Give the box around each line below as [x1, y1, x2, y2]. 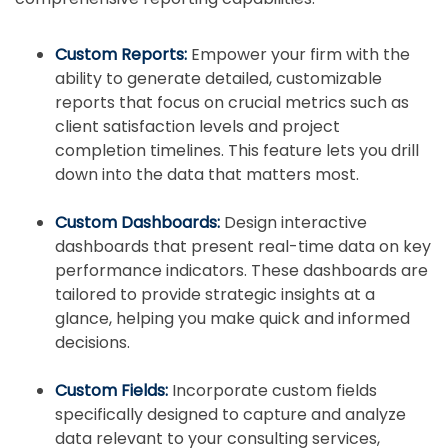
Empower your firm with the [187, 42, 410, 66]
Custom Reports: [55, 42, 187, 66]
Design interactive [224, 210, 367, 234]
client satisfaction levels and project [55, 114, 340, 138]
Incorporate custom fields [172, 378, 377, 402]
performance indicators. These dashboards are [55, 258, 428, 282]
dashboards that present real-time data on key [55, 234, 431, 258]
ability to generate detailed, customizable [55, 66, 382, 90]
